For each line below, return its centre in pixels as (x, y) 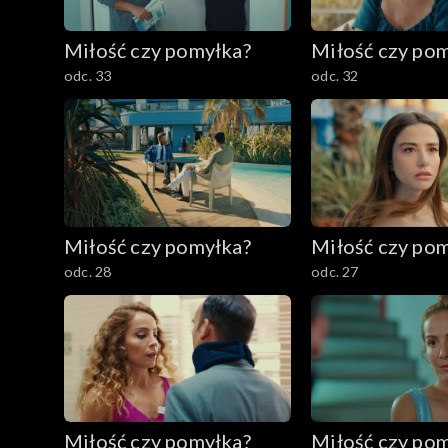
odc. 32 (335, 75)
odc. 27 (335, 271)
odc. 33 (88, 75)
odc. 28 (88, 271)
